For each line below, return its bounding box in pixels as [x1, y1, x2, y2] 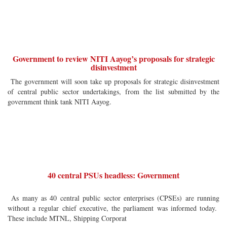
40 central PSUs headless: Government [48, 169, 179, 181]
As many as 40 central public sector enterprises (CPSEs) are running [8, 193, 219, 203]
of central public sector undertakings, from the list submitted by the [8, 87, 219, 96]
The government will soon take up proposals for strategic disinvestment [8, 77, 219, 86]
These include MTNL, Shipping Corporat [8, 213, 127, 223]
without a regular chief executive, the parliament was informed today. [8, 203, 219, 213]
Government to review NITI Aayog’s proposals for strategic [12, 53, 215, 64]
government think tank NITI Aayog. [8, 97, 114, 106]
